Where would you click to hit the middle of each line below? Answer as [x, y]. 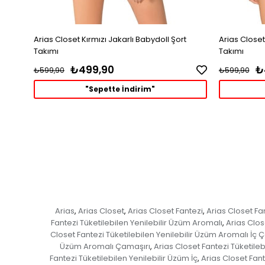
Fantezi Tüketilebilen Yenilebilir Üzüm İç [123, 258]
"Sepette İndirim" [120, 89]
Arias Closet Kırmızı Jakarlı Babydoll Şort [110, 39]
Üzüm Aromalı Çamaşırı [105, 246]
